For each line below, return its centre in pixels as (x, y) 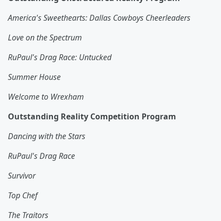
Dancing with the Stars (47, 136)
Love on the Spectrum (45, 38)
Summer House (34, 77)
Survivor (22, 176)
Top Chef (23, 196)
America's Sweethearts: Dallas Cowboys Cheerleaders (99, 18)
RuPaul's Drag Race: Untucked (60, 57)
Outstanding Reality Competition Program (92, 117)
